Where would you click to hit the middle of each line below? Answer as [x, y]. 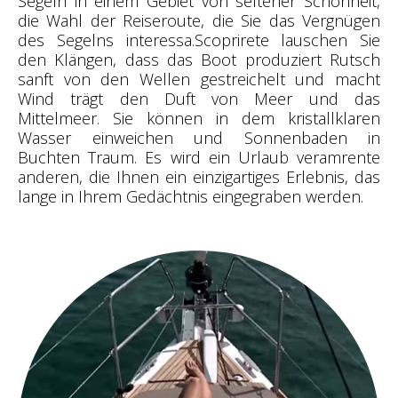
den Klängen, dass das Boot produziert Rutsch [199, 60]
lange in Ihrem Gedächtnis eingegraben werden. [191, 197]
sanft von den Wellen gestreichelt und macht [199, 80]
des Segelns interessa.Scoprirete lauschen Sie [199, 40]
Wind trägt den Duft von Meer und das [199, 99]
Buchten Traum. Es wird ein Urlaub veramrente [199, 158]
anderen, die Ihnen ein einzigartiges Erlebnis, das [199, 177]
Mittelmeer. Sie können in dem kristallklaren [199, 119]
